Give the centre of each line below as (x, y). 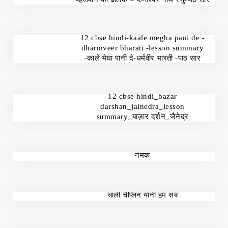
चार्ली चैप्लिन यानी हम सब (142, 195)
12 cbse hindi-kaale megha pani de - (142, 38)
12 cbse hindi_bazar (142, 96)
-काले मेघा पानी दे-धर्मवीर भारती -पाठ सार (142, 58)
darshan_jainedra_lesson (142, 106)
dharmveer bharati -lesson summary (142, 48)
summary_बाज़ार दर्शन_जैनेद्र (142, 117)
